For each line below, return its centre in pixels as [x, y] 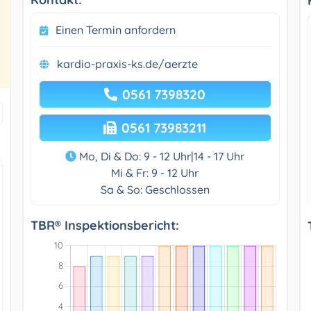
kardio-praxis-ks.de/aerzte [127, 64]
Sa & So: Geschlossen [155, 189]
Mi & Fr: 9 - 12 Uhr [155, 173]
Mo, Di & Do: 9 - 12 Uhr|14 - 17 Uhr [161, 156]
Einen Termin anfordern [115, 30]
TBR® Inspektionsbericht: [104, 225]
